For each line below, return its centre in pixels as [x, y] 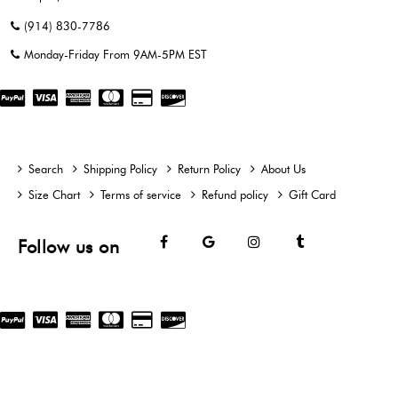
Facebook [211, 242]
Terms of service [141, 195]
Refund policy [235, 195]
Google [250, 242]
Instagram [303, 242]
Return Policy [209, 169]
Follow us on [68, 247]
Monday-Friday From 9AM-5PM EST [115, 55]
